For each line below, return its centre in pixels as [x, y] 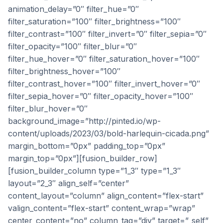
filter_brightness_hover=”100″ [64, 71]
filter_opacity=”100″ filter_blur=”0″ [72, 46]
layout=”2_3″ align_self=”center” [68, 183]
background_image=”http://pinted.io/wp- [84, 121]
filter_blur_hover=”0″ [48, 109]
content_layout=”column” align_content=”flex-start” [106, 196]
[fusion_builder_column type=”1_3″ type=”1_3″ [94, 171]
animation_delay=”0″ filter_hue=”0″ [73, 9]
